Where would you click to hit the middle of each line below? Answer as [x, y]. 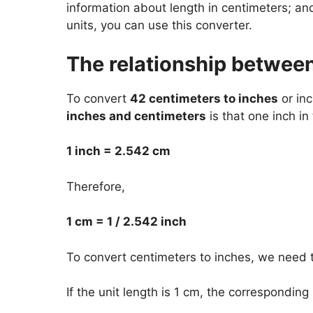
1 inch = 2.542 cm [118, 151]
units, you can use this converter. [159, 26]
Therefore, [95, 186]
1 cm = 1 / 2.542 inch [126, 222]
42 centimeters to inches [204, 98]
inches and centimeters [136, 116]
